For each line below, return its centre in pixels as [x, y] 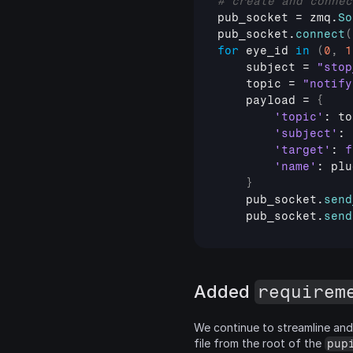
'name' [295, 167]
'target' [303, 150]
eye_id [267, 51]
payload [271, 100]
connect [320, 34]
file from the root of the [259, 343]
